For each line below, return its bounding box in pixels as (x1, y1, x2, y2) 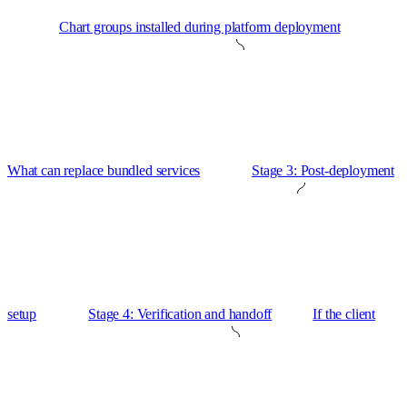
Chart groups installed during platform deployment (59, 19, 341, 35)
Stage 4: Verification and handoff (88, 306, 273, 323)
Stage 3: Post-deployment (252, 163, 394, 179)
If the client (313, 306, 376, 323)
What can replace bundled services (7, 163, 201, 179)
